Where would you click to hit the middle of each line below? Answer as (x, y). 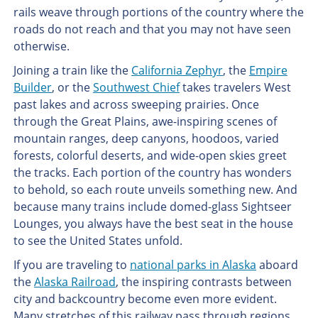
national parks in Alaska (193, 265)
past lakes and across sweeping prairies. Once (136, 104)
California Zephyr (177, 70)
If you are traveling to (71, 265)
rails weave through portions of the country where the (158, 12)
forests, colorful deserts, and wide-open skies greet (150, 155)
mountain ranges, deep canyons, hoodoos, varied (146, 138)
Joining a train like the (72, 70)
